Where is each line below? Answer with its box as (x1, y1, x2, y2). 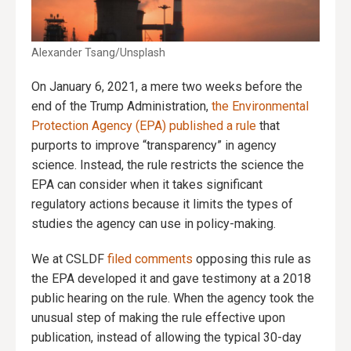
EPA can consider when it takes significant (31, 177, 262, 193)
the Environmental (212, 99, 309, 114)
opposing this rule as (193, 251, 311, 267)
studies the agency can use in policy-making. (31, 216, 276, 232)
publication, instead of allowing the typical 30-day (31, 330, 302, 346)
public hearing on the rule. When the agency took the (31, 291, 314, 306)
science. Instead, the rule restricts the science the (31, 157, 304, 173)
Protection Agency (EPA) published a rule (31, 118, 256, 134)
